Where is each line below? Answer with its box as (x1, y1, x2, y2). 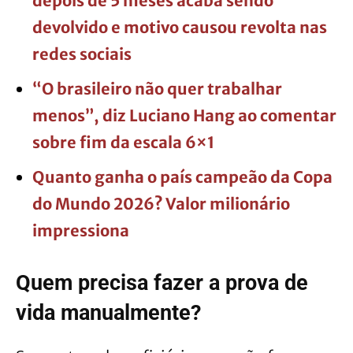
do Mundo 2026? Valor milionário (32, 194, 290, 214)
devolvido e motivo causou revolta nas (32, 17, 327, 38)
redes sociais (32, 44, 132, 65)
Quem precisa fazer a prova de (16, 270, 308, 296)
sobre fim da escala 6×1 (32, 132, 214, 153)
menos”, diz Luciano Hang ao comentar (32, 106, 336, 126)
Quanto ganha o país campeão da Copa (32, 167, 333, 188)
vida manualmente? (16, 300, 201, 326)
